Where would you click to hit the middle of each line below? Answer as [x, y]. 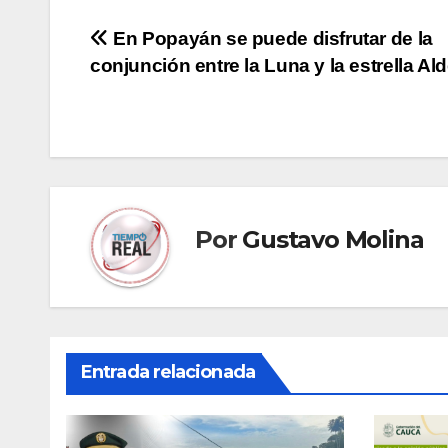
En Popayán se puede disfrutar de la [270, 39]
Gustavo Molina [333, 239]
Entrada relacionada [168, 372]
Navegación [179, 46]
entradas [155, 128]
